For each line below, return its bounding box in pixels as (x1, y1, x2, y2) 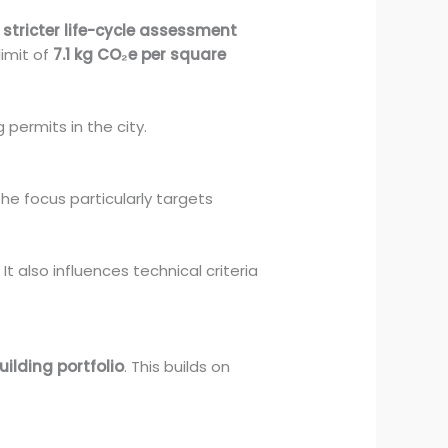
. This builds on (124, 356, 231, 378)
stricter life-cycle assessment (3, 20, 238, 42)
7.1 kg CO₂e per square (53, 44, 227, 66)
